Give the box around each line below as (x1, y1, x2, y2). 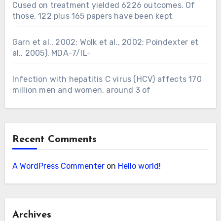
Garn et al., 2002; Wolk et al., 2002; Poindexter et (12, 37, 198, 47)
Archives (12, 210, 51, 220)
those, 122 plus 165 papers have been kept (12, 11, 172, 21)
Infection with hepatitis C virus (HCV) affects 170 (12, 74, 202, 84)
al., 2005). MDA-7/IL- (12, 48, 91, 58)
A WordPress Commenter (12, 161, 105, 171)
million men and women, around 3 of (12, 85, 151, 95)
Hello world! (117, 161, 161, 171)
